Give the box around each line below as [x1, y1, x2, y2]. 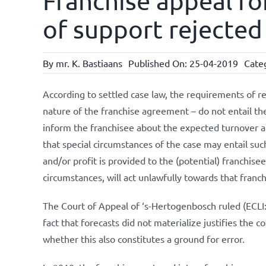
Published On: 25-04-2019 [128, 57, 238, 69]
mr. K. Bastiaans [55, 57, 122, 69]
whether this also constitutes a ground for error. [42, 233, 245, 245]
